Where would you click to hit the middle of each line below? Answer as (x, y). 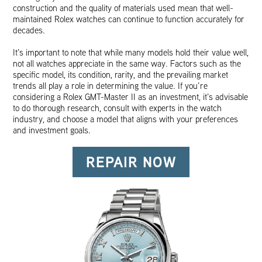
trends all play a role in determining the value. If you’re (111, 86)
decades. (29, 30)
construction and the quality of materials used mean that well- (123, 8)
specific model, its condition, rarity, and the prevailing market (121, 75)
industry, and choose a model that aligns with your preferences (126, 119)
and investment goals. (52, 130)
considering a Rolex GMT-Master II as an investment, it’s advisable (131, 97)
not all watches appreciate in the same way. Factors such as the (127, 64)
